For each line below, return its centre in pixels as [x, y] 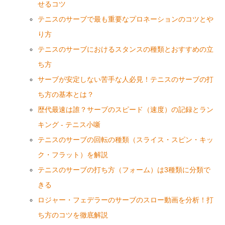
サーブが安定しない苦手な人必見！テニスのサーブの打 [125, 79]
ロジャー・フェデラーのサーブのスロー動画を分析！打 [125, 200]
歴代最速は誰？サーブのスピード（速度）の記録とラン [125, 109]
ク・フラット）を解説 [73, 155]
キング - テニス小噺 [69, 125]
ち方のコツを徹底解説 [73, 215]
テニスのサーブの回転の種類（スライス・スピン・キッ [125, 140]
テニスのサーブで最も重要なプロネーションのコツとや [125, 19]
